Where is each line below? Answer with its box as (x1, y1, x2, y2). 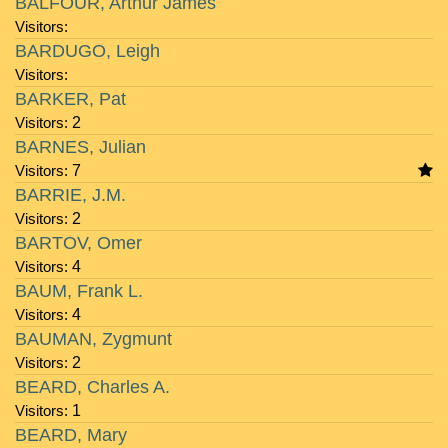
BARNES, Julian (15, 137, 146, 157)
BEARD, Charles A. (15, 377, 170, 397)
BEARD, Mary (15, 425, 127, 445)
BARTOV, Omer (15, 233, 142, 253)
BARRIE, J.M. (15, 185, 126, 205)
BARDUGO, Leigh (15, 41, 160, 61)
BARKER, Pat (15, 89, 126, 109)
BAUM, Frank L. (15, 281, 143, 301)
